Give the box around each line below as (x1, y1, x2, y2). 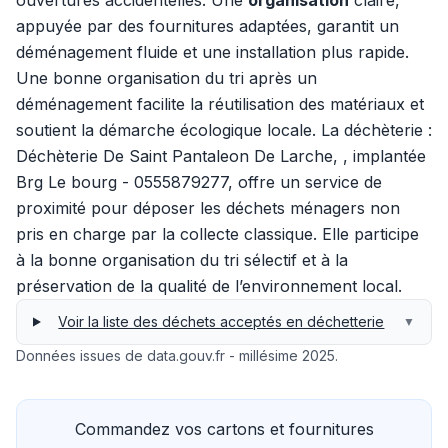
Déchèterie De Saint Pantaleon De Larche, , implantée (16, 146, 426, 166)
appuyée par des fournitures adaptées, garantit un (16, 16, 399, 36)
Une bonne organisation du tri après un (16, 68, 317, 88)
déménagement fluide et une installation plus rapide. (16, 42, 409, 62)
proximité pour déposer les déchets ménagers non (16, 198, 400, 218)
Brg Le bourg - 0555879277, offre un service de (16, 172, 382, 192)
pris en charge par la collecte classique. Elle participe (16, 224, 419, 244)
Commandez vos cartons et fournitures (74, 419, 374, 439)
